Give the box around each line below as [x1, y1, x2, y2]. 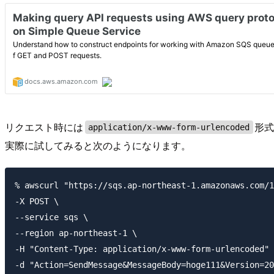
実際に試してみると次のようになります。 [5, 138, 191, 153]
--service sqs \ [15, 212, 137, 223]
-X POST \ [15, 196, 59, 207]
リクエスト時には [5, 120, 83, 135]
